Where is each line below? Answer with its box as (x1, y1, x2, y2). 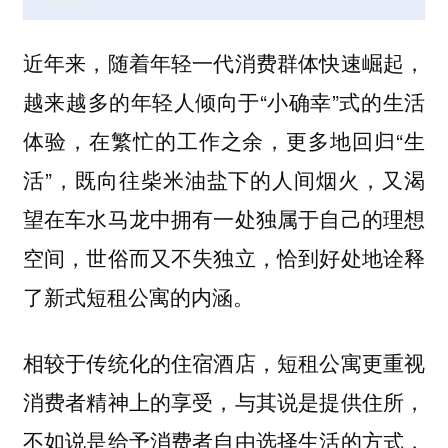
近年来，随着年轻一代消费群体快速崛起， (22, 46, 426, 77)
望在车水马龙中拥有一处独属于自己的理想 (22, 202, 426, 233)
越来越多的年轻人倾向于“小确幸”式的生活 (22, 85, 426, 116)
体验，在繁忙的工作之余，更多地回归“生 (22, 124, 426, 155)
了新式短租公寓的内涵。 (22, 280, 254, 311)
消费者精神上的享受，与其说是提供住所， (22, 386, 426, 417)
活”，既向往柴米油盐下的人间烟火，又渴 (22, 163, 426, 194)
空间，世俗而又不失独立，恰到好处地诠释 (22, 241, 426, 272)
